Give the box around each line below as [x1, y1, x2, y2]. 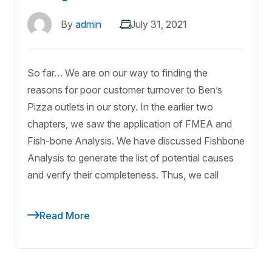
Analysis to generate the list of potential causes [27, 152, 234, 165]
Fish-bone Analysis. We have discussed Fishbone [27, 135, 245, 148]
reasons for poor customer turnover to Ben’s [27, 84, 222, 97]
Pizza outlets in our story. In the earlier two [27, 101, 213, 114]
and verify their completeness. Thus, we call [27, 169, 219, 182]
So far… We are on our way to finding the [27, 67, 208, 80]
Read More [39, 209, 90, 222]
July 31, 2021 [131, 18, 187, 31]
